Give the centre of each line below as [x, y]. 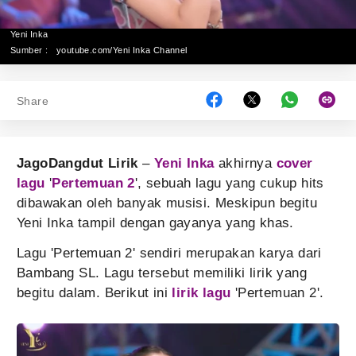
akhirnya [245, 163]
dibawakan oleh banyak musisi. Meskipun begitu [167, 203]
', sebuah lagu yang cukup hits [229, 183]
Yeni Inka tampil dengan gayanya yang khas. [155, 223]
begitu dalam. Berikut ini [95, 293]
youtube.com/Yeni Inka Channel [122, 50]
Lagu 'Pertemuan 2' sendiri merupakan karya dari [169, 253]
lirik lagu [201, 293]
